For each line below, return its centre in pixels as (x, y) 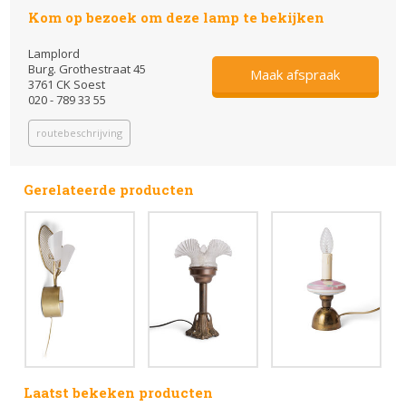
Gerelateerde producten (109, 190)
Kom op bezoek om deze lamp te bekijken (176, 18)
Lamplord (54, 54)
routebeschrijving (79, 133)
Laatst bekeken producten (118, 392)
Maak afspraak (295, 75)
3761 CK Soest (67, 85)
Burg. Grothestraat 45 (87, 69)
